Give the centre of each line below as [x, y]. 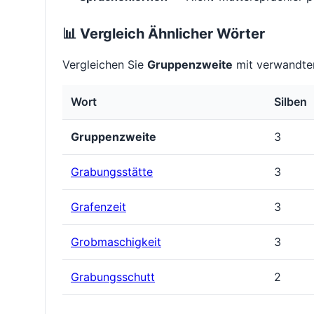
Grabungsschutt [113, 277]
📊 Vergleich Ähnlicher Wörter [164, 34]
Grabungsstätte [112, 172]
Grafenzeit [98, 207]
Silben [291, 102]
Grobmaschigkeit [116, 242]
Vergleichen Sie [105, 65]
